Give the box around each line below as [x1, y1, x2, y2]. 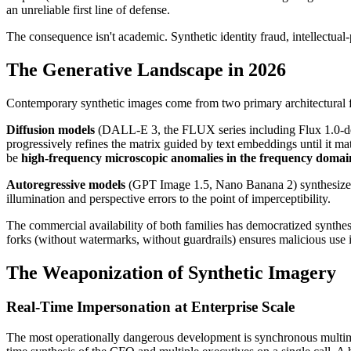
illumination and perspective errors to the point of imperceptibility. [6, 191, 331, 205]
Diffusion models [6, 122, 95, 136]
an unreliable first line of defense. [6, 2, 170, 16]
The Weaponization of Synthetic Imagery [6, 262, 336, 283]
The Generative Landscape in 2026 [6, 59, 286, 80]
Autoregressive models [6, 177, 125, 191]
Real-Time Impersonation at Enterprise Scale [6, 299, 295, 316]
